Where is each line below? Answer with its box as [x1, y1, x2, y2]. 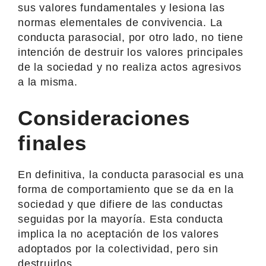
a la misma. [18, 75, 78, 88]
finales [18, 131, 87, 154]
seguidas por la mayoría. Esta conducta [18, 213, 224, 225]
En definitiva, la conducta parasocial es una [18, 168, 244, 180]
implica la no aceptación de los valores [18, 227, 219, 240]
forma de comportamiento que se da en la [18, 183, 234, 195]
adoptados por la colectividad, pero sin [18, 242, 218, 255]
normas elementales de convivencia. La [18, 16, 223, 28]
